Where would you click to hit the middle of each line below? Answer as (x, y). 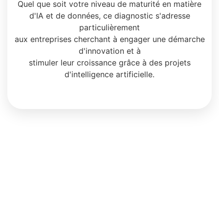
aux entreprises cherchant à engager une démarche (109, 39)
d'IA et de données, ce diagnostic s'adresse (109, 15)
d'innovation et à (109, 51)
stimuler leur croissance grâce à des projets (109, 62)
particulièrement (109, 27)
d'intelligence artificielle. (109, 74)
